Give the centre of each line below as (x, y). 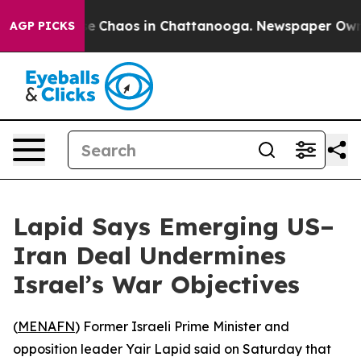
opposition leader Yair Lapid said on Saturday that (172, 349)
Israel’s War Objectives (156, 284)
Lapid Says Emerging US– (174, 226)
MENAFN (46, 326)
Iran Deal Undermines (149, 255)
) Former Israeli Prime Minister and (182, 326)
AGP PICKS (42, 26)
